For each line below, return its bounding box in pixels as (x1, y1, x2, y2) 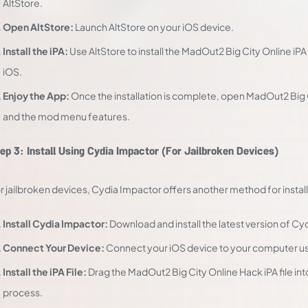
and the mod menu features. (3, 110, 130, 122)
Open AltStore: (3, 21, 74, 33)
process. (3, 286, 43, 298)
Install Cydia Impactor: (3, 217, 108, 230)
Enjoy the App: (3, 89, 69, 102)
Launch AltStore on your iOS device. (74, 21, 234, 33)
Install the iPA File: (3, 265, 87, 278)
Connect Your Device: (3, 241, 104, 254)
